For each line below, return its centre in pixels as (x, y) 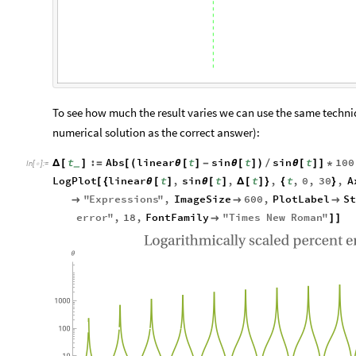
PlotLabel (302, 200)
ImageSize (202, 200)
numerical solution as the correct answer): (156, 134)
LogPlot (75, 182)
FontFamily (178, 219)
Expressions (124, 200)
